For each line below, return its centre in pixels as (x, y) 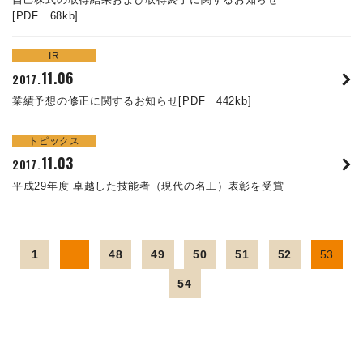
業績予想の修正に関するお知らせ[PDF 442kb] (132, 100)
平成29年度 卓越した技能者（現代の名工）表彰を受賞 (148, 186)
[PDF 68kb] (45, 15)
